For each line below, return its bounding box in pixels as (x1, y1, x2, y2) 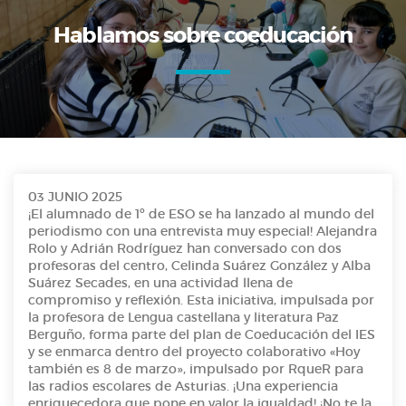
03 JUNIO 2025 (28, 188, 122, 206)
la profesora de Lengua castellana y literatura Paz (28, 309, 339, 326)
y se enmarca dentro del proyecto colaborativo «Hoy (28, 343, 360, 361)
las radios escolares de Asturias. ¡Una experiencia (28, 378, 338, 395)
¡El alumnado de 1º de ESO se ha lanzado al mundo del (28, 206, 374, 223)
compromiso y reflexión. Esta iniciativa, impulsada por (28, 292, 374, 309)
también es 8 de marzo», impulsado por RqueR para (28, 361, 363, 378)
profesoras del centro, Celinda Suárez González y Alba (28, 257, 371, 275)
